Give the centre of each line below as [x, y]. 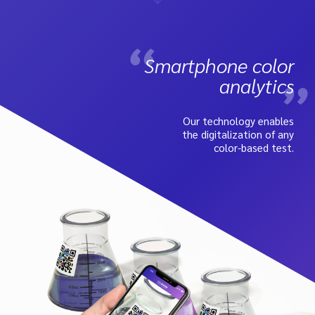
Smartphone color [219, 65]
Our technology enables [238, 121]
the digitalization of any [238, 134]
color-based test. [254, 147]
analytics [257, 85]
